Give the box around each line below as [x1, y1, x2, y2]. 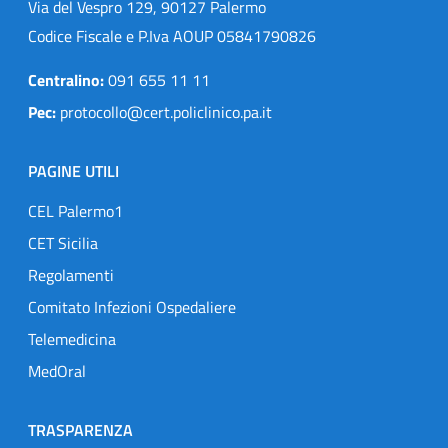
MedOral [28, 358, 86, 383]
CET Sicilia [28, 230, 98, 255]
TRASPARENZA [28, 417, 133, 442]
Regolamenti [28, 262, 114, 287]
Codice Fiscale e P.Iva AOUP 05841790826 [28, 23, 316, 48]
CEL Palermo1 [28, 198, 123, 223]
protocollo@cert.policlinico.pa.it [56, 99, 272, 124]
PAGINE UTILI [28, 158, 119, 183]
